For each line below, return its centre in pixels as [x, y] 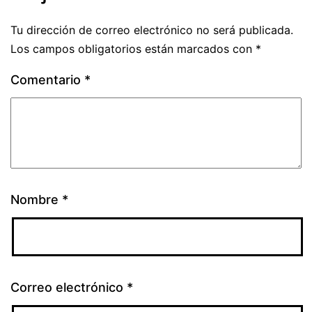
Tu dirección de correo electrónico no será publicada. [152, 30]
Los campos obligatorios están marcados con [133, 49]
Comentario [47, 80]
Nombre [36, 200]
